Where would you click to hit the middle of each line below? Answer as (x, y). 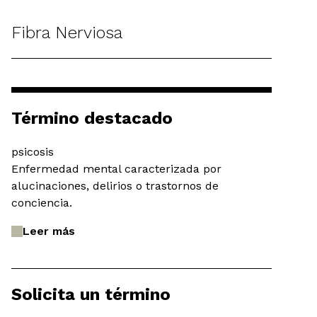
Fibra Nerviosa (67, 33)
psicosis (33, 152)
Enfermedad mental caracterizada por (116, 169)
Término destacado (92, 119)
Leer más (49, 231)
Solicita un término (91, 295)
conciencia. (42, 203)
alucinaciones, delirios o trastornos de (115, 186)
